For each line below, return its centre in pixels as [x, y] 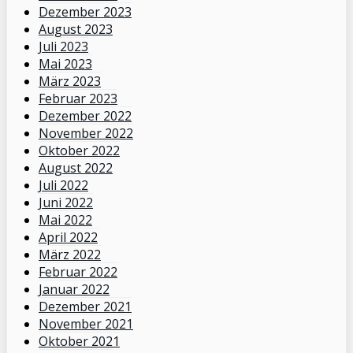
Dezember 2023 [85, 12]
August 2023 [76, 30]
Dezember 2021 [85, 307]
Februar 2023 [78, 99]
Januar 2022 [74, 290]
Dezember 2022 [85, 116]
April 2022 [68, 238]
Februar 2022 [78, 272]
